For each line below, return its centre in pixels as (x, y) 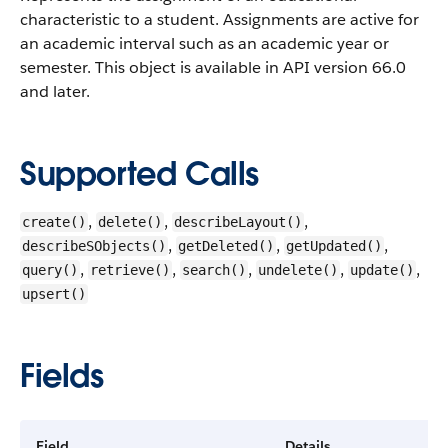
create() (54, 222)
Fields (62, 375)
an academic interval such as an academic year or (204, 43)
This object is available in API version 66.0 (248, 67)
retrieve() (130, 270)
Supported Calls (139, 173)
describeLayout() (238, 222)
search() (214, 270)
